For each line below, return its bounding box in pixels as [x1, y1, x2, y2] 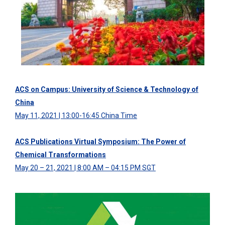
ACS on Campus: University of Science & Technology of [15, 85, 198, 93]
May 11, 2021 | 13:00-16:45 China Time [15, 111, 137, 120]
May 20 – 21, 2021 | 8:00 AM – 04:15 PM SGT [15, 163, 156, 172]
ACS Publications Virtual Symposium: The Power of [15, 137, 186, 146]
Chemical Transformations [15, 150, 106, 159]
